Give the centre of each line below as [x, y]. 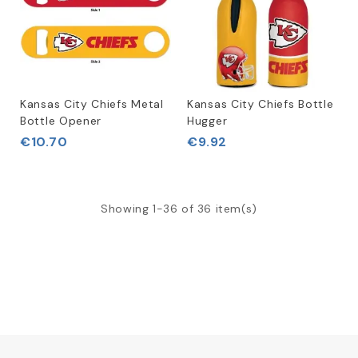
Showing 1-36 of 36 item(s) [179, 209]
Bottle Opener [61, 121]
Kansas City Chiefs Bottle [261, 104]
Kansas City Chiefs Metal [92, 104]
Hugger [207, 121]
